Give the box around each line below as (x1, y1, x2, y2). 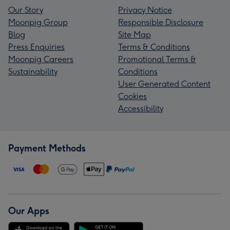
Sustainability (8, 66, 57, 76)
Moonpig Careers (8, 54, 73, 64)
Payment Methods (8, 142, 86, 154)
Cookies (118, 91, 147, 101)
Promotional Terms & (118, 54, 196, 64)
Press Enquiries (8, 42, 65, 52)
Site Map (118, 29, 151, 40)
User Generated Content (118, 79, 210, 89)
